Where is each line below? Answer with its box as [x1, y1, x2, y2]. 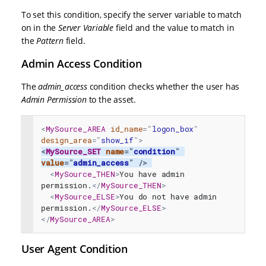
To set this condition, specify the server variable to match [21, 9, 242, 21]
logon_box [152, 124, 194, 134]
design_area [40, 135, 92, 145]
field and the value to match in [113, 22, 235, 34]
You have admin [119, 169, 185, 179]
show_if [101, 135, 134, 145]
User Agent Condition [21, 241, 128, 256]
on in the [21, 22, 58, 34]
